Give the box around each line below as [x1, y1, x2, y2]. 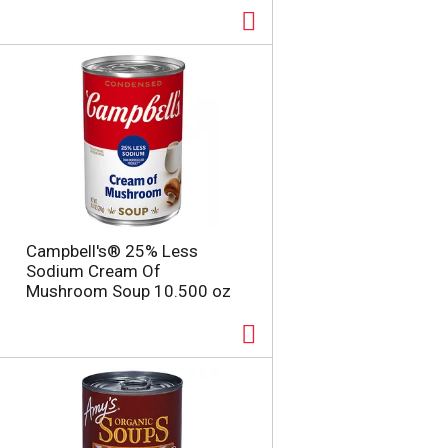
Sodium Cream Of [25, 261, 161, 281]
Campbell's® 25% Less [25, 241, 198, 261]
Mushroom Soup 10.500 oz [25, 281, 231, 301]
